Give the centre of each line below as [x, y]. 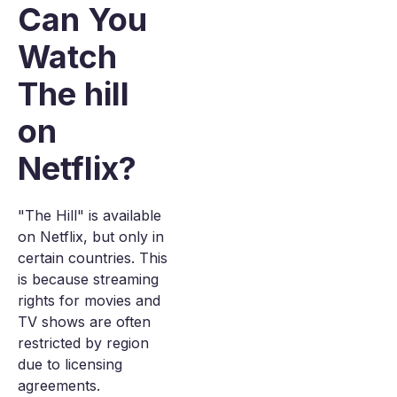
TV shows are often [84, 322]
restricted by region [83, 343]
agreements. [59, 385]
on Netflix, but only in [91, 237]
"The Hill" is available [90, 215]
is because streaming [88, 279]
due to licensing [70, 364]
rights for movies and [89, 300]
